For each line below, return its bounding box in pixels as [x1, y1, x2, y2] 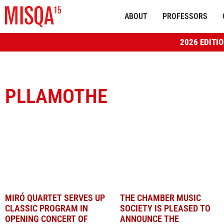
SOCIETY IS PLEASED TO [120, 203, 210, 213]
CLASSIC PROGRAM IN [5, 203, 88, 213]
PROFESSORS [162, 11, 208, 21]
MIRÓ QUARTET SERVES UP [5, 192, 105, 203]
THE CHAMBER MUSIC [120, 192, 201, 203]
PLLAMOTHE [5, 84, 107, 108]
